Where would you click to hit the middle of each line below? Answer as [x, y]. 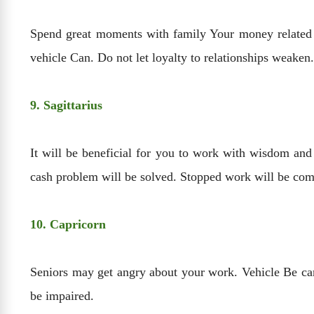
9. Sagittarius [66, 105]
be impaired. [62, 296]
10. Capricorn [68, 225]
